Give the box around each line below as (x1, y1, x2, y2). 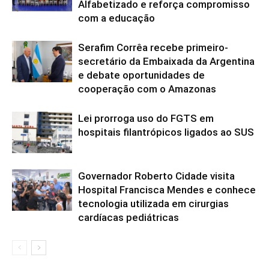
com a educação (78, 12, 155, 24)
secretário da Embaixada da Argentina (78, 55, 255, 67)
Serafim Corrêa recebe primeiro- (78, 41, 228, 53)
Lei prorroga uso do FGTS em (78, 112, 214, 124)
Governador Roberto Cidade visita (78, 170, 235, 182)
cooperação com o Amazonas (78, 83, 216, 95)
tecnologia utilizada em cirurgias (78, 198, 229, 210)
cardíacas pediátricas (78, 211, 179, 223)
